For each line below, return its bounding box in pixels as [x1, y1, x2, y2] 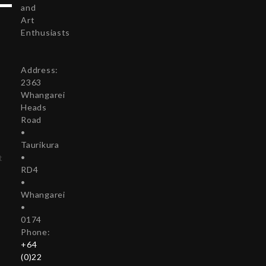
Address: [21, 65, 58, 75]
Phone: [21, 227, 50, 237]
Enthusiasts [21, 27, 71, 37]
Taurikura [21, 140, 59, 150]
